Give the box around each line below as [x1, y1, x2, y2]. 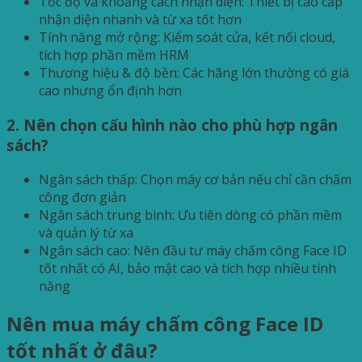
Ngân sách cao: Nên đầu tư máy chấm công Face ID [39, 241, 347, 259]
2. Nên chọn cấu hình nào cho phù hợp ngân [6, 114, 338, 135]
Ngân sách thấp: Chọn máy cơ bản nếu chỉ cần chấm [39, 170, 351, 188]
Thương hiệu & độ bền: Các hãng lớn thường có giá [39, 64, 349, 82]
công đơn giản [39, 187, 126, 206]
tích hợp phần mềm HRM [39, 46, 189, 65]
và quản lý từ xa [39, 223, 133, 242]
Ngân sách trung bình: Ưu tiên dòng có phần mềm [39, 205, 342, 224]
